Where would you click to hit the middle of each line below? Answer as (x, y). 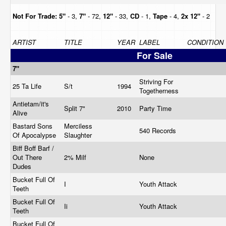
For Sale (154, 55)
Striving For (156, 81)
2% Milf (76, 157)
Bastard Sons (33, 126)
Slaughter (79, 135)
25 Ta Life (28, 86)
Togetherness (160, 91)
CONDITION (205, 42)
